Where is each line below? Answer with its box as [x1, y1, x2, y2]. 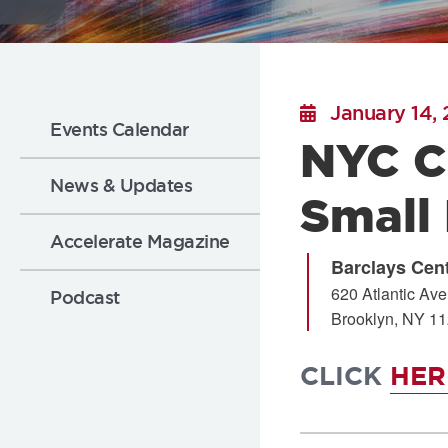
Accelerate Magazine [50, 230, 230, 253]
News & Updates [50, 174, 192, 197]
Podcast [50, 286, 120, 309]
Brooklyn [331, 307, 394, 330]
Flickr [17, 7, 74, 43]
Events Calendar [50, 118, 189, 141]
